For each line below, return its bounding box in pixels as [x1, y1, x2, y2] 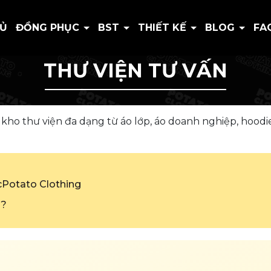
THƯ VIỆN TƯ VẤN [44, 59, 227, 82]
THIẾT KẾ [138, 22, 189, 33]
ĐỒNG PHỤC [16, 22, 82, 33]
